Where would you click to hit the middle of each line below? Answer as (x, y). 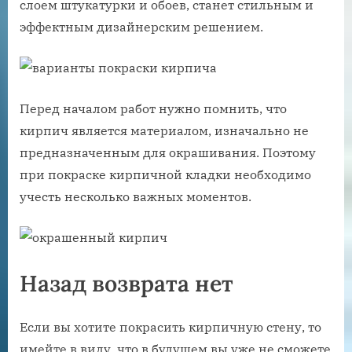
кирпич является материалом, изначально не (164, 130)
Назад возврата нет (126, 283)
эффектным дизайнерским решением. (141, 26)
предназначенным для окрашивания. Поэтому (168, 152)
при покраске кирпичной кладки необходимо (165, 174)
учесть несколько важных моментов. (136, 196)
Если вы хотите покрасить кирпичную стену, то (170, 327)
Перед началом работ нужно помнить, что (153, 108)
